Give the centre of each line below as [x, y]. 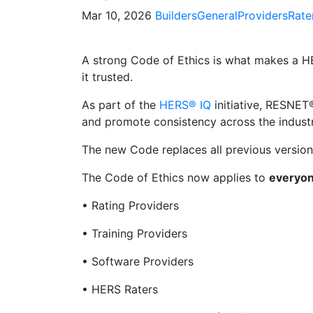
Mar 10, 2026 [117, 15]
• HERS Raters [122, 289]
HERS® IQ [185, 105]
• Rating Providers [130, 205]
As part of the [121, 105]
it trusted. [109, 77]
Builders [176, 15]
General [217, 15]
